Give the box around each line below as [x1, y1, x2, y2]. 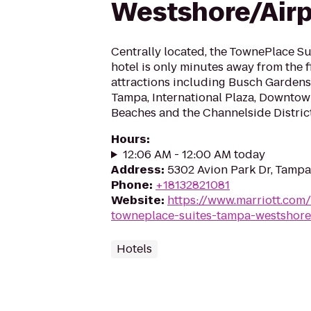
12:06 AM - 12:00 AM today [122, 146, 265, 162]
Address [111, 162, 161, 178]
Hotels [117, 241, 152, 257]
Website [111, 192, 161, 208]
